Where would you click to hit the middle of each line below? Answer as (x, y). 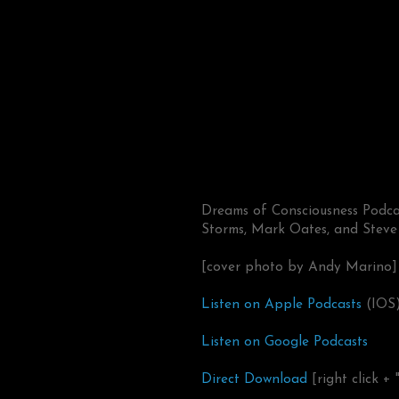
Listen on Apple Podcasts (281, 304)
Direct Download (254, 379)
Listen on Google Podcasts (285, 342)
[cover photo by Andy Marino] (299, 267)
